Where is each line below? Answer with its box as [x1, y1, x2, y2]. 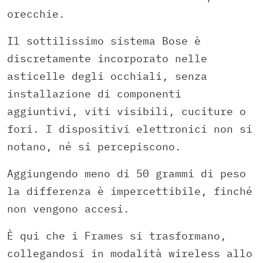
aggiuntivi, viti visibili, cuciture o [7, 104, 246, 119]
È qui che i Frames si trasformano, [7, 229, 227, 243]
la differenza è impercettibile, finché [7, 184, 252, 198]
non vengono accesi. [7, 202, 130, 216]
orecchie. [7, 7, 65, 21]
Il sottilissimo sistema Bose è [7, 34, 201, 48]
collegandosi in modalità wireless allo [7, 247, 252, 261]
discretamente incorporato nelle [7, 52, 207, 66]
